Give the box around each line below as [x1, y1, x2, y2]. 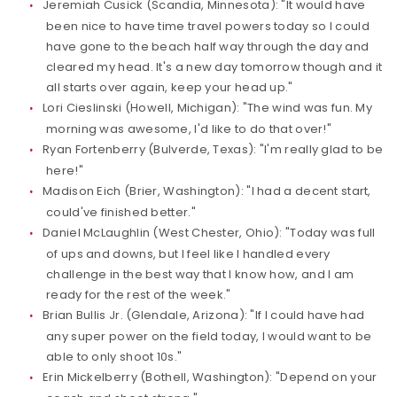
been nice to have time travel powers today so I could [46, 18, 370, 35]
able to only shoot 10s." [46, 348, 183, 365]
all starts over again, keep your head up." [46, 79, 293, 96]
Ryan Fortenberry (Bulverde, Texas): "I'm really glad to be [43, 141, 384, 158]
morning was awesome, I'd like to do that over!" [46, 121, 332, 137]
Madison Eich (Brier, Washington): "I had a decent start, [43, 183, 371, 199]
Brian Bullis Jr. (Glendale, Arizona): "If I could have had [43, 307, 365, 323]
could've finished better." [46, 204, 196, 221]
